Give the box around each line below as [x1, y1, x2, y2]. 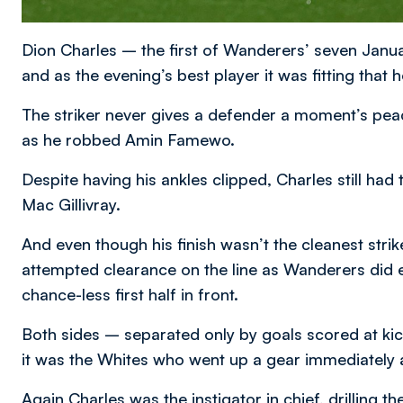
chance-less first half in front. [22, 284, 238, 305]
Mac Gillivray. [22, 194, 121, 215]
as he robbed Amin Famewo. [22, 130, 235, 150]
